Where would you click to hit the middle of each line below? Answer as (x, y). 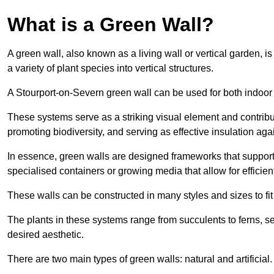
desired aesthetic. (46, 234)
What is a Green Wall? (111, 24)
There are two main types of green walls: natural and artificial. (140, 259)
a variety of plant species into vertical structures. (110, 68)
